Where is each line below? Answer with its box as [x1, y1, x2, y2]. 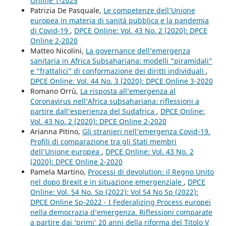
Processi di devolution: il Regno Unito [87, 167, 214, 177]
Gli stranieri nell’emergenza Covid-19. [82, 127, 210, 137]
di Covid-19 [30, 26, 70, 36]
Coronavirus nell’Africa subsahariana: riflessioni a [30, 96, 199, 106]
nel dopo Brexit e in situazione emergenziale [30, 177, 184, 187]
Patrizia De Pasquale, [30, 6, 103, 16]
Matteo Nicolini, [30, 46, 86, 56]
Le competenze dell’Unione [103, 6, 195, 16]
